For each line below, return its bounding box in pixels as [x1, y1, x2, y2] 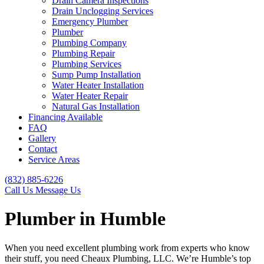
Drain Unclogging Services [52, 5, 153, 16]
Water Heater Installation [52, 80, 144, 90]
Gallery [28, 133, 56, 143]
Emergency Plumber [52, 16, 128, 27]
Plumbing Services [52, 58, 121, 69]
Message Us [35, 184, 81, 195]
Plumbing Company [52, 37, 127, 48]
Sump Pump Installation [52, 69, 141, 80]
